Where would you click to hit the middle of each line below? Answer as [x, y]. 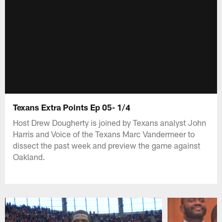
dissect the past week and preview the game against [107, 145]
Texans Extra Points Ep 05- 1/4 [72, 107]
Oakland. [29, 156]
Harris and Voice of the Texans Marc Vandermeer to [104, 134]
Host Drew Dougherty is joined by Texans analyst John [110, 122]
